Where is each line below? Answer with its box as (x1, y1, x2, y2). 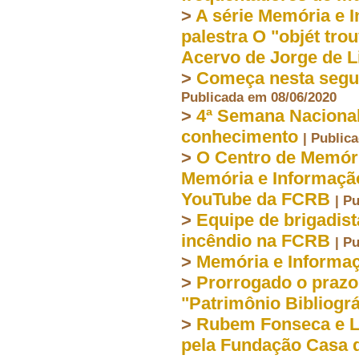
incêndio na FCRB (181, 230, 330, 251)
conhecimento (181, 126, 298, 147)
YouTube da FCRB (181, 188, 330, 209)
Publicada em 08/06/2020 (181, 88, 337, 105)
